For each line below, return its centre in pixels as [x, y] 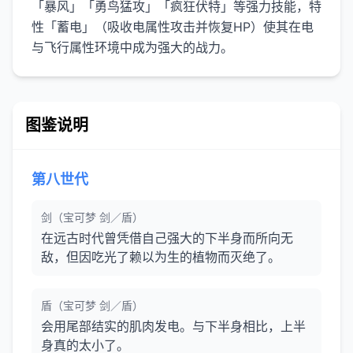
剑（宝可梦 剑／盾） [92, 217]
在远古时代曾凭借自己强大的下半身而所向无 [167, 238]
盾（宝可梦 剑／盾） [92, 305]
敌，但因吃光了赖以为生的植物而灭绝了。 [161, 257]
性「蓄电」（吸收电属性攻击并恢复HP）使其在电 [173, 27]
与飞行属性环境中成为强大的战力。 [132, 47]
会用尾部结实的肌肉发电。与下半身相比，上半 [173, 326]
